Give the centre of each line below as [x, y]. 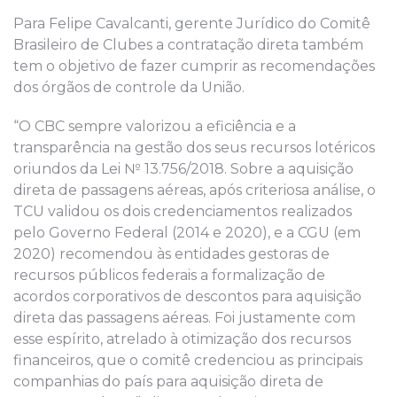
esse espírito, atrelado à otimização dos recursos [182, 339]
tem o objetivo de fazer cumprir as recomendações [194, 66]
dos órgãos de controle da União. [129, 87]
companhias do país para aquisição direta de [168, 381]
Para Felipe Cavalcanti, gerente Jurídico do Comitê [192, 23]
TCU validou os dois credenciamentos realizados [183, 211]
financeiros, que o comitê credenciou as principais [188, 360]
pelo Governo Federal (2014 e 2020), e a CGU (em [187, 232]
